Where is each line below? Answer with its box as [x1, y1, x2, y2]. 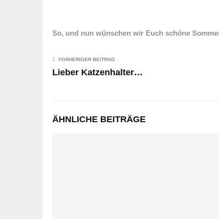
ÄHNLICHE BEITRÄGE [52, 114, 146, 124]
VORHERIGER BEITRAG [58, 56, 115, 62]
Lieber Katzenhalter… [52, 67, 143, 77]
